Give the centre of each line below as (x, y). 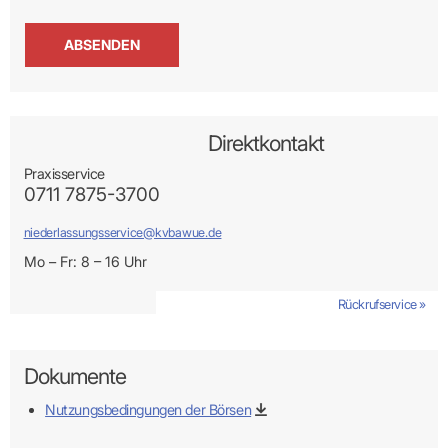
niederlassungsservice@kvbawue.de (122, 233)
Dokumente (74, 376)
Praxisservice (64, 174)
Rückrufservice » (381, 304)
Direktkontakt (266, 142)
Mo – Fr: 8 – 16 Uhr (85, 261)
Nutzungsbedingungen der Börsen (148, 410)
